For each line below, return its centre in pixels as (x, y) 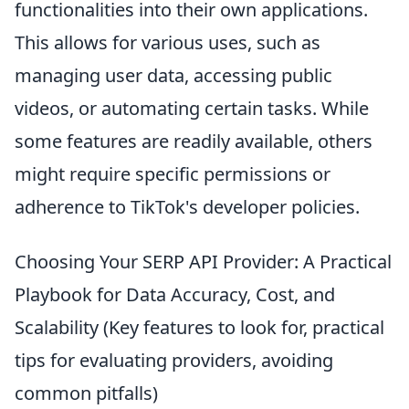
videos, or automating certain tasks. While (192, 109)
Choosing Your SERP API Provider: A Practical (203, 262)
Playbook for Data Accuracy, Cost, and (175, 295)
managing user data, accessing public (173, 76)
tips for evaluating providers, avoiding (174, 361)
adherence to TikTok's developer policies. (187, 207)
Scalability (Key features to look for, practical (199, 328)
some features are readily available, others (194, 142)
